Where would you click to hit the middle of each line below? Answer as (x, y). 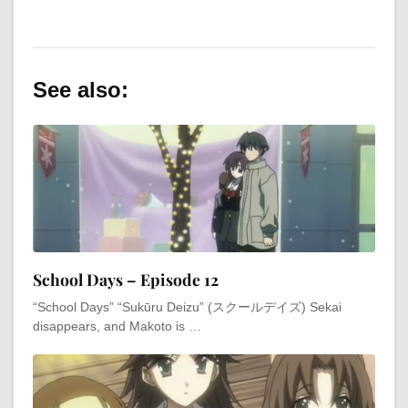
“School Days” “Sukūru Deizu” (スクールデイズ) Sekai (187, 306)
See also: (81, 89)
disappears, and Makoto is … (117, 326)
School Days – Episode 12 (126, 279)
